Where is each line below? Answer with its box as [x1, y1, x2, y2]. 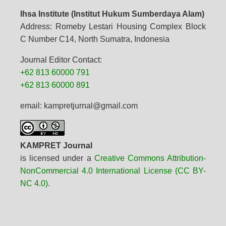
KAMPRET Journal [20, 141, 92, 150]
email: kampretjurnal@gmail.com [20, 101, 138, 110]
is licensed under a [20, 154, 94, 163]
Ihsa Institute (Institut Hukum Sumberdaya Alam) [20, 10, 204, 19]
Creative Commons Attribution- [94, 154, 206, 163]
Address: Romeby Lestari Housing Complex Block [20, 22, 206, 31]
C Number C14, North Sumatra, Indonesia [20, 35, 169, 44]
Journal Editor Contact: [20, 55, 102, 65]
